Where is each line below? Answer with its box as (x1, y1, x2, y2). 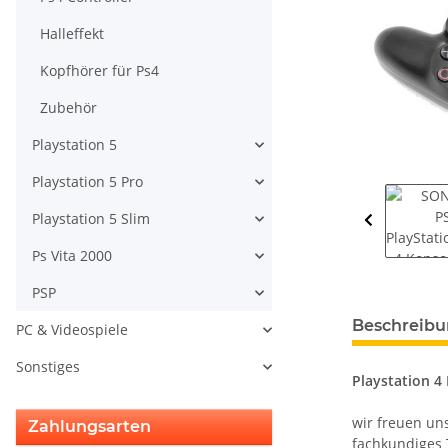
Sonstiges (16, 357, 80, 377)
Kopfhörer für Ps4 (40, 61, 159, 81)
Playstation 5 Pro (32, 172, 143, 192)
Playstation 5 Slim (32, 209, 150, 229)
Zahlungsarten (28, 417, 151, 437)
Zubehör (40, 98, 97, 118)
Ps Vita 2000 (32, 246, 112, 266)
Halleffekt (40, 24, 104, 44)
